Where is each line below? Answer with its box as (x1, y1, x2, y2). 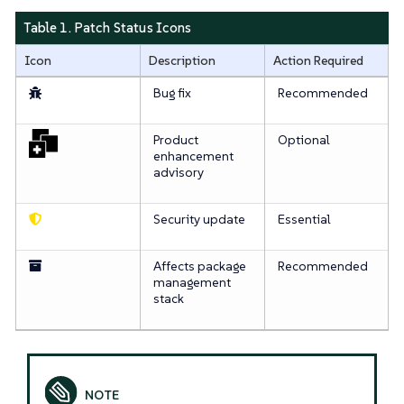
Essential (277, 210, 331, 227)
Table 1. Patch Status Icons (23, 19, 192, 36)
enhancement (152, 147, 234, 164)
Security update (152, 210, 245, 227)
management (152, 273, 231, 290)
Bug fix (152, 84, 191, 101)
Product (152, 131, 198, 148)
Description (148, 51, 216, 69)
